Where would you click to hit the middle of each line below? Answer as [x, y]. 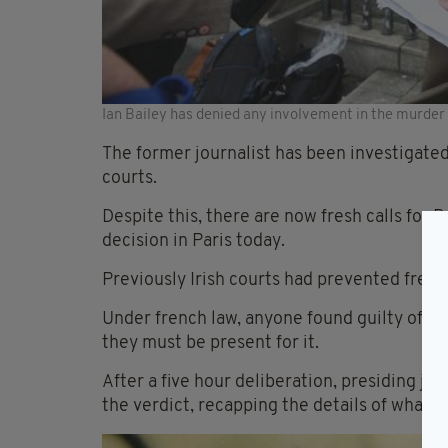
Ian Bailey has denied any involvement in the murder [273, 115]
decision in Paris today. [193, 241]
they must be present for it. [210, 343]
